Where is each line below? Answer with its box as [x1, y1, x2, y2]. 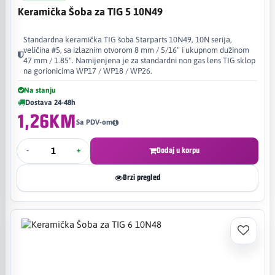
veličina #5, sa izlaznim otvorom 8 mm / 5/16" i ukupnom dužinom [23, 45, 249, 55]
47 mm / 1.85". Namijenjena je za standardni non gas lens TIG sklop [23, 55, 255, 65]
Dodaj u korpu [157, 146, 199, 155]
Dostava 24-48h [25, 98, 76, 107]
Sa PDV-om [76, 118, 112, 126]
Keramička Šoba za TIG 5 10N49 [18, 5, 163, 18]
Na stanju [24, 85, 56, 95]
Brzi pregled [123, 173, 160, 182]
